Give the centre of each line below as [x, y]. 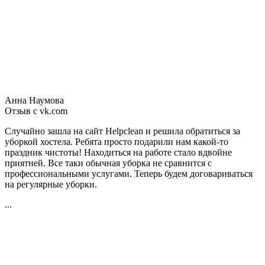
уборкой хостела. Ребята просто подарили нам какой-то [117, 141]
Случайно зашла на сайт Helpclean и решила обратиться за [122, 131]
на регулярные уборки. [51, 184]
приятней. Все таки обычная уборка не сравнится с [108, 163]
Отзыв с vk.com [36, 111]
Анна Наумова [35, 100]
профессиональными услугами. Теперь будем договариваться [129, 173]
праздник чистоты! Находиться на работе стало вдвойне [118, 152]
